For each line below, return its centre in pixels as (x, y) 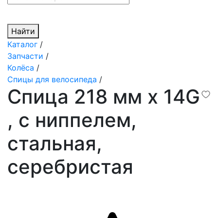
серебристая (70, 167)
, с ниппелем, (72, 120)
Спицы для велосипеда (52, 80)
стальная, (55, 144)
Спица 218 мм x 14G (104, 97)
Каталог (22, 45)
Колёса (21, 68)
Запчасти (25, 56)
